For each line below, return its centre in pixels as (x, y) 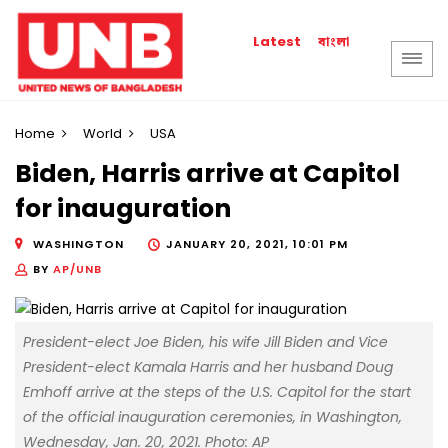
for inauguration (123, 209)
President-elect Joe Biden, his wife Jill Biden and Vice (205, 342)
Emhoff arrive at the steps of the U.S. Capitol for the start (217, 392)
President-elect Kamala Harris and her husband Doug (208, 367)
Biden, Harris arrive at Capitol (207, 174)
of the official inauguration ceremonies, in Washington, (212, 417)
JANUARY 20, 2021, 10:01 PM (257, 243)
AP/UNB (77, 268)
